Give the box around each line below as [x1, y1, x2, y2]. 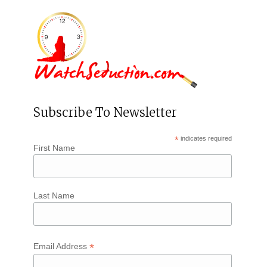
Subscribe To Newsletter [33, 105, 177, 120]
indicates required [179, 135, 232, 142]
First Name [33, 143, 75, 153]
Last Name [33, 190, 74, 200]
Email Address [33, 241, 89, 252]
